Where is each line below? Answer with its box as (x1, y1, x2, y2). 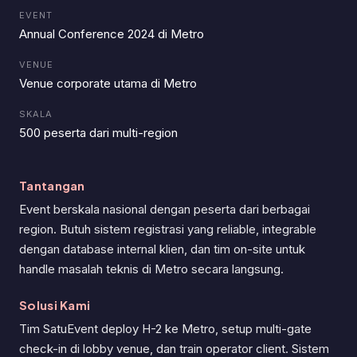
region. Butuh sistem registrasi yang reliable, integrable (19, 222, 316, 237)
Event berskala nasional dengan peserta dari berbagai (19, 202, 310, 217)
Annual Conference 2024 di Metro (19, 26, 204, 41)
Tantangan (19, 178, 85, 193)
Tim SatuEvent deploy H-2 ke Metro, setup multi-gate (19, 321, 312, 336)
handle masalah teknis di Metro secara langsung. (19, 261, 284, 277)
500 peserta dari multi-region (19, 125, 178, 140)
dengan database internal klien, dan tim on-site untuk (19, 241, 305, 257)
